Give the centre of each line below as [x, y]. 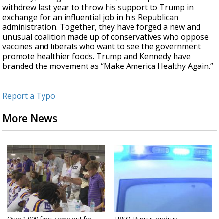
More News [30, 118]
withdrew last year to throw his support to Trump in [98, 7]
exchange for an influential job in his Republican [90, 17]
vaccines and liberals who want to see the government [102, 46]
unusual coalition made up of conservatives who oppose [106, 36]
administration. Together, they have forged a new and [101, 27]
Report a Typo [29, 96]
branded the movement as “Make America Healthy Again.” [108, 66]
